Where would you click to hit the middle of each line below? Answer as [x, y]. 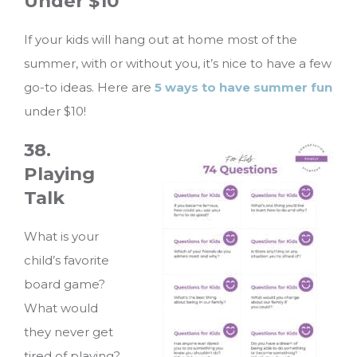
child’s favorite [67, 261]
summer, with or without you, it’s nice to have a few [178, 63]
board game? [65, 284]
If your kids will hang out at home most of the [161, 39]
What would [61, 308]
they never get [69, 332]
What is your [61, 237]
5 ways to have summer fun [243, 87]
